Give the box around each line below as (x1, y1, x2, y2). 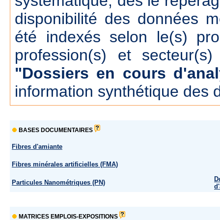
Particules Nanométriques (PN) (12, 179, 105, 186)
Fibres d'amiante (12, 143, 62, 150)
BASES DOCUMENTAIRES (19, 127, 93, 134)
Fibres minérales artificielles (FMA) (12, 161, 118, 168)
